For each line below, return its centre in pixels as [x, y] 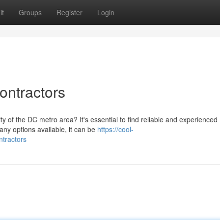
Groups [30, 12]
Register [69, 12]
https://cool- [115, 129]
